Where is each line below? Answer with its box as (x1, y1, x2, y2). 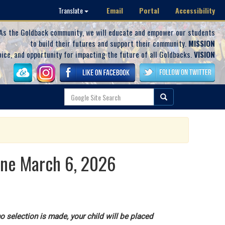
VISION (194, 49, 215, 60)
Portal (139, 5, 159, 16)
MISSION (188, 38, 215, 49)
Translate (58, 5, 84, 16)
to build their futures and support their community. (30, 38, 188, 49)
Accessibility (175, 5, 215, 16)
